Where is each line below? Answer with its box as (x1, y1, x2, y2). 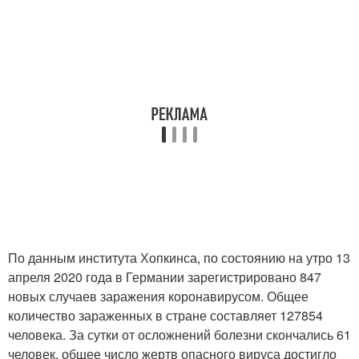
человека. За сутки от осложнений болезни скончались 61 (8, 325, 351, 344)
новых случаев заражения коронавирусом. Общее (8, 287, 309, 305)
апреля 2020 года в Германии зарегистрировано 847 (8, 268, 321, 286)
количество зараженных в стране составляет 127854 (8, 306, 323, 325)
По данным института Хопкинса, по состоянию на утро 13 (8, 248, 350, 267)
